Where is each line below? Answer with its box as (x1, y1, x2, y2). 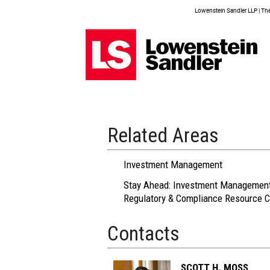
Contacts (107, 222, 180, 245)
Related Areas (107, 124, 219, 147)
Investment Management (124, 159, 222, 171)
